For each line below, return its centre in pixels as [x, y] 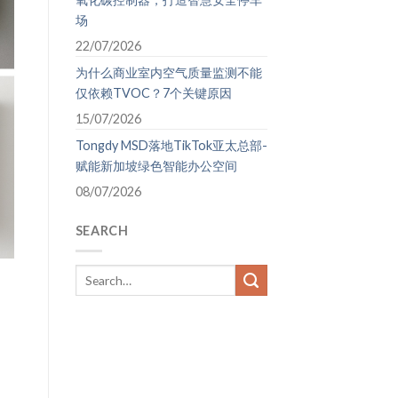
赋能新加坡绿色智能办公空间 [156, 165]
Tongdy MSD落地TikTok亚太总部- [171, 145]
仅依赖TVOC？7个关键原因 [153, 92]
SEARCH [102, 231]
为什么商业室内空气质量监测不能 [168, 72]
